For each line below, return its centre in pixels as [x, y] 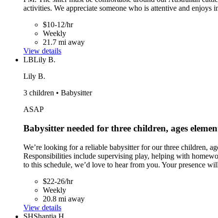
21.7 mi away [64, 42]
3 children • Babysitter [58, 93]
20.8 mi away [64, 199]
